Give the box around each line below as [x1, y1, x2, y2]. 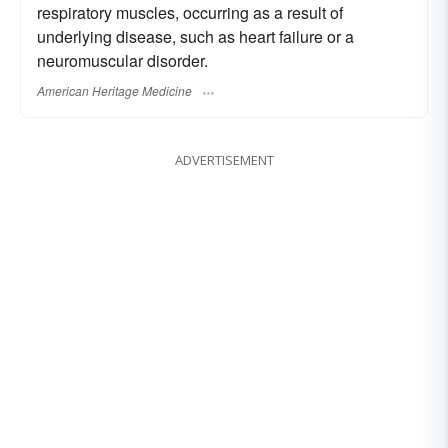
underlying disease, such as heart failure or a [37, 25, 354, 48]
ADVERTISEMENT [174, 151, 274, 170]
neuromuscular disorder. [37, 49, 208, 72]
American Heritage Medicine [37, 82, 192, 100]
